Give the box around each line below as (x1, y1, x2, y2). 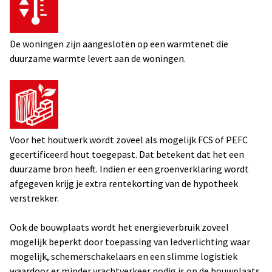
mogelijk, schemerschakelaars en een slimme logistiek (10, 250, 237, 262)
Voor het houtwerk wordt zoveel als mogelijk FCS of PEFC (10, 134, 248, 146)
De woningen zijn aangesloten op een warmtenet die (10, 38, 228, 50)
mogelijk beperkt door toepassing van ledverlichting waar (10, 236, 250, 248)
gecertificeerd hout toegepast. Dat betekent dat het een (10, 148, 244, 160)
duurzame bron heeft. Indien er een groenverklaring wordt (10, 163, 249, 175)
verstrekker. (10, 192, 59, 204)
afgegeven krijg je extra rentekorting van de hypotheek (10, 177, 238, 189)
